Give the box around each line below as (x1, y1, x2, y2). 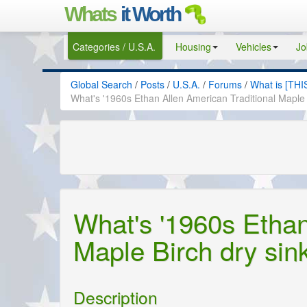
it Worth (121, 2, 180, 25)
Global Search (71, 77, 132, 91)
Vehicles (236, 40, 271, 53)
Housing (175, 40, 211, 53)
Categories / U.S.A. (73, 40, 156, 53)
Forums (208, 77, 242, 91)
